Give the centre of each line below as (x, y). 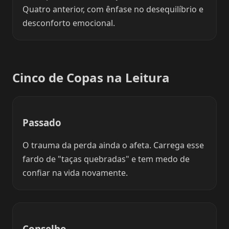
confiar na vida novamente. (75, 173)
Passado (42, 123)
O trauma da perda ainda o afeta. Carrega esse (113, 145)
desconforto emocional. (69, 23)
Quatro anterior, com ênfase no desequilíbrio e (113, 9)
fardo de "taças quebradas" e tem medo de (106, 159)
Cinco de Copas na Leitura (91, 78)
